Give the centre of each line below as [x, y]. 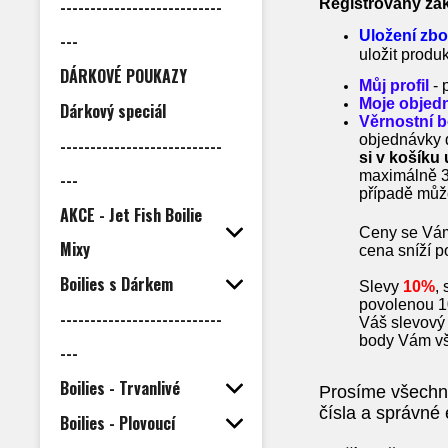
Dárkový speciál [113, 111]
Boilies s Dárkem [116, 284]
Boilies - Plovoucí [118, 423]
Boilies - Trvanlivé [120, 388]
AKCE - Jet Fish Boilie [131, 215]
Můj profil [394, 85]
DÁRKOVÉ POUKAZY [123, 76]
